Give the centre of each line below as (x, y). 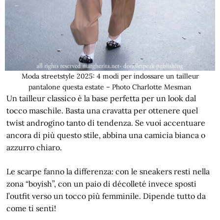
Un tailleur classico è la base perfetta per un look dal (101, 98)
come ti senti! (31, 208)
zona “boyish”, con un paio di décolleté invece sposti (102, 183)
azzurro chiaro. (34, 147)
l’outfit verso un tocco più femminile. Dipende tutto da (106, 196)
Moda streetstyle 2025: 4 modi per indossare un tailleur (110, 76)
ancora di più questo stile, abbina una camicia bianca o (106, 135)
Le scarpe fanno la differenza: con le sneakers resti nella (108, 171)
